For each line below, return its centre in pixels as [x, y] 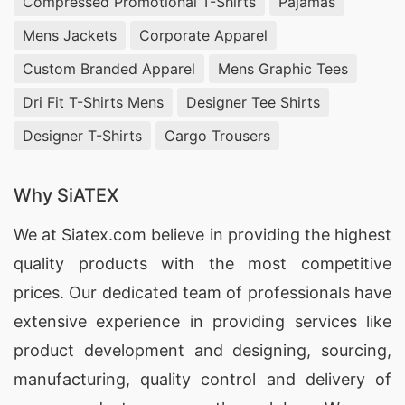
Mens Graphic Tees [283, 68]
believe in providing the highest [269, 235]
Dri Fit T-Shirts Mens [93, 102]
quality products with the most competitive [202, 264]
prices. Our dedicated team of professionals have [202, 292]
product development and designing [160, 350]
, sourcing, [349, 350]
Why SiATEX [66, 195]
